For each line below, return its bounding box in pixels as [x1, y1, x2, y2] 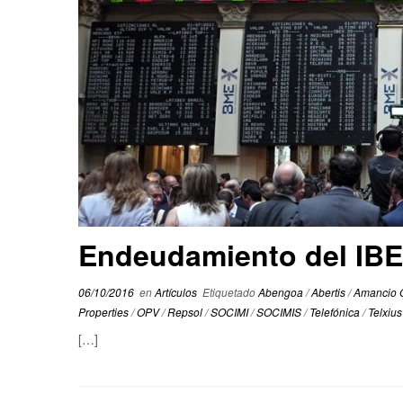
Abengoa [258, 283, 306, 300]
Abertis [311, 283, 348, 300]
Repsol [167, 303, 205, 319]
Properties [78, 303, 131, 319]
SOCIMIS [256, 303, 304, 319]
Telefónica [309, 303, 363, 319]
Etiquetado [200, 283, 258, 300]
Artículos [155, 283, 200, 300]
